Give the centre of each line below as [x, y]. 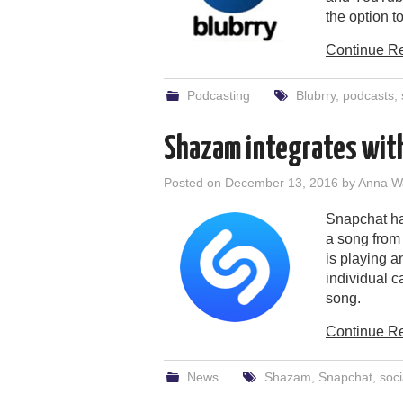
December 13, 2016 [282, 182]
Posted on [194, 182]
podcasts [368, 95]
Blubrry [315, 95]
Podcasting [219, 95]
